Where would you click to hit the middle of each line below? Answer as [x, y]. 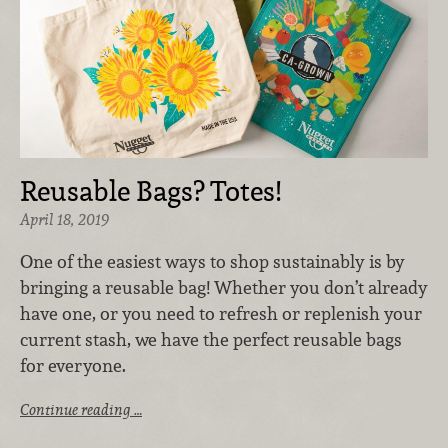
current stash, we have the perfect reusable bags [211, 339]
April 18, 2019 [64, 220]
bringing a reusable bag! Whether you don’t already [224, 287]
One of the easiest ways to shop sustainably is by [212, 261]
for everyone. [73, 365]
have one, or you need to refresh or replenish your [221, 313]
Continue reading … [81, 410]
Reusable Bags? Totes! [150, 191]
